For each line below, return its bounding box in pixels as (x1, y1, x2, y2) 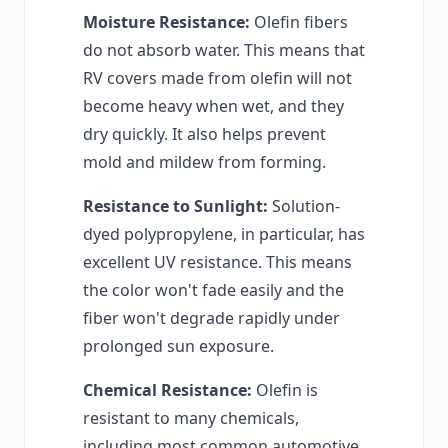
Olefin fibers (250, 11, 348, 34)
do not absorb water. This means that (83, 39, 365, 62)
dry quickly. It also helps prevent (83, 123, 326, 146)
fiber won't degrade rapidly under (83, 307, 340, 330)
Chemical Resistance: (83, 379, 256, 402)
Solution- (268, 195, 340, 218)
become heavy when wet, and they (83, 95, 344, 118)
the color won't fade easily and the (83, 279, 344, 302)
